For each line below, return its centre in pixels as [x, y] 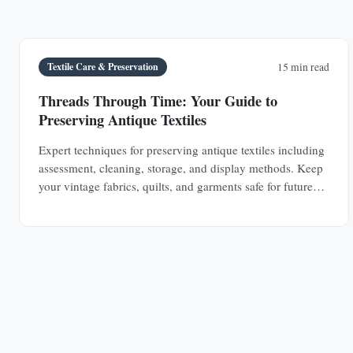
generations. [69, 204]
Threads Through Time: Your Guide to [158, 100]
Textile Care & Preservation [103, 67]
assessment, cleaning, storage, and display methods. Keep [181, 167]
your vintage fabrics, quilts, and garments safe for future [176, 186]
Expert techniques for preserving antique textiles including [182, 149]
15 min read [303, 67]
